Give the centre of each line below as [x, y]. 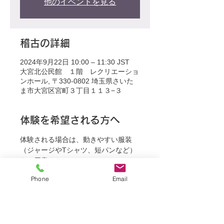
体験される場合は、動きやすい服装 [76, 139]
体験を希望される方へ [70, 120]
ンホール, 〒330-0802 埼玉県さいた [77, 81]
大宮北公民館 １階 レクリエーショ [79, 71]
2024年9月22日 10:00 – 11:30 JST [75, 62]
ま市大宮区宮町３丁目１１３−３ [71, 90]
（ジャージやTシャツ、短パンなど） [78, 150]
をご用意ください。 [51, 160]
